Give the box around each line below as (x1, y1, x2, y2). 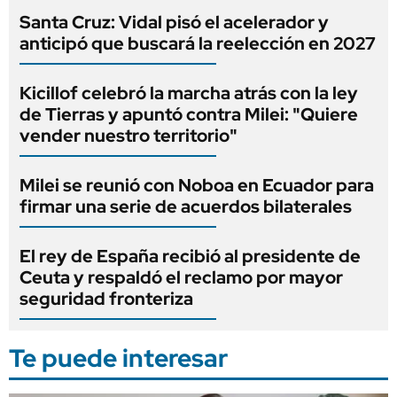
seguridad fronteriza (19, 286, 193, 310)
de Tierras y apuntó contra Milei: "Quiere (19, 102, 358, 126)
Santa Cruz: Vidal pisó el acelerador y (19, 10, 329, 34)
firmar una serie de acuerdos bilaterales (19, 194, 352, 218)
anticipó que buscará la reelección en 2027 (19, 31, 376, 55)
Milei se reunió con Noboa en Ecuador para (19, 173, 374, 197)
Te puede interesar (9, 340, 228, 375)
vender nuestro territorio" (19, 123, 237, 147)
